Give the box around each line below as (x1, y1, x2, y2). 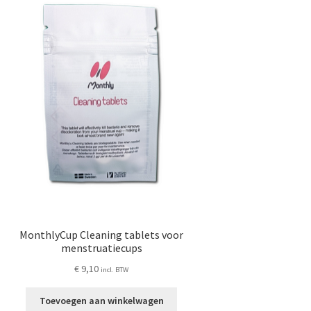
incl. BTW (101, 264, 129, 274)
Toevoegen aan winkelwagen (39, 294, 164, 308)
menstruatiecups (60, 240, 142, 255)
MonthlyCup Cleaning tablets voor (19, 227, 184, 242)
